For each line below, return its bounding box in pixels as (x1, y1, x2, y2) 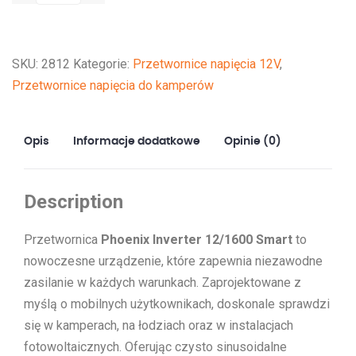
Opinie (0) (224, 135, 281, 147)
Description (24, 190, 123, 213)
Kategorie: (73, 56, 133, 72)
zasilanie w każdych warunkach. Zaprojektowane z (24, 274, 301, 290)
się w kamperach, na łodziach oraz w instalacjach (24, 317, 293, 333)
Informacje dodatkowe (73, 135, 200, 147)
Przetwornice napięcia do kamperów (12, 77, 214, 93)
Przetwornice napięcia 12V (133, 56, 280, 72)
